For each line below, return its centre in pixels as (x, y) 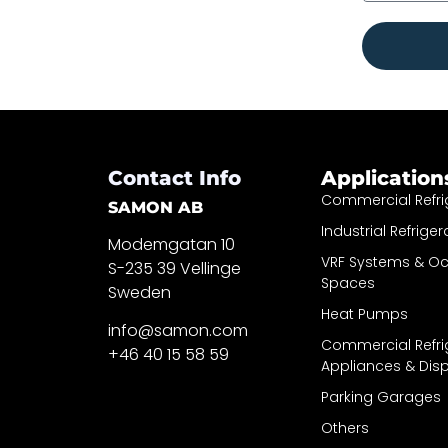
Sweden (139, 293)
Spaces (348, 283)
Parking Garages (381, 397)
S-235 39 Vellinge (174, 269)
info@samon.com (177, 331)
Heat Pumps (365, 314)
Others (345, 428)
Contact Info (174, 178)
